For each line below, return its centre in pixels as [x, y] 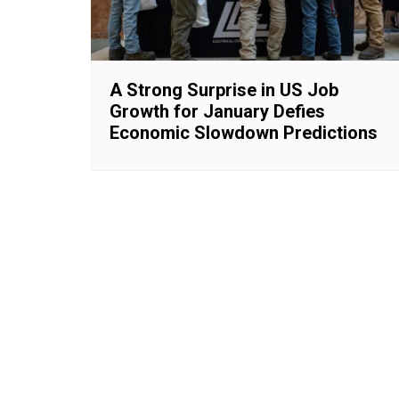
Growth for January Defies [217, 111]
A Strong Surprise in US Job [224, 90]
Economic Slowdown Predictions [244, 132]
